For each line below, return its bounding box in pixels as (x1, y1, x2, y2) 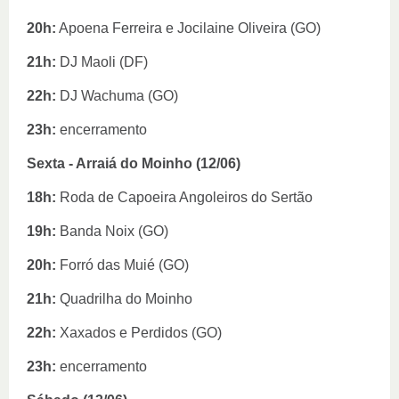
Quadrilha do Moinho (56, 291, 196, 306)
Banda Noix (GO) (56, 224, 172, 239)
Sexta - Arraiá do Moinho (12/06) (27, 156, 240, 171)
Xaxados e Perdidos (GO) (56, 325, 222, 340)
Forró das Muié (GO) (60, 257, 189, 273)
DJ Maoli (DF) (56, 54, 148, 69)
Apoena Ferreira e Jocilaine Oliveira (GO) (56, 20, 321, 36)
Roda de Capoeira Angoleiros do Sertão (56, 190, 316, 205)
